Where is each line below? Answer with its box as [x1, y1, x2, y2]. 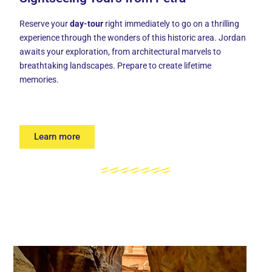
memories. [19, 75, 59, 85]
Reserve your [19, 19, 70, 29]
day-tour [70, 19, 104, 29]
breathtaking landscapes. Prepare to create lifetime [19, 61, 212, 71]
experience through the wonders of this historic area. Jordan [19, 33, 246, 43]
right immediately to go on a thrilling [103, 19, 240, 29]
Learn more [34, 131, 81, 143]
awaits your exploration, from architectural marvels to [19, 47, 222, 57]
